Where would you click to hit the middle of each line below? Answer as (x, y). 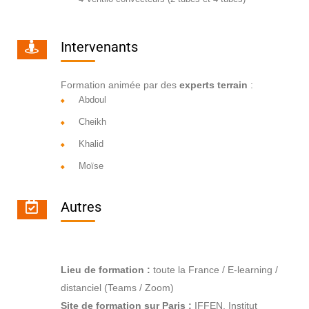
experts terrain (213, 85)
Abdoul (92, 100)
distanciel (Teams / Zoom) (117, 288)
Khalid (91, 144)
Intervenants (99, 47)
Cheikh (92, 122)
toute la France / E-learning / (214, 270)
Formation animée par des (120, 85)
